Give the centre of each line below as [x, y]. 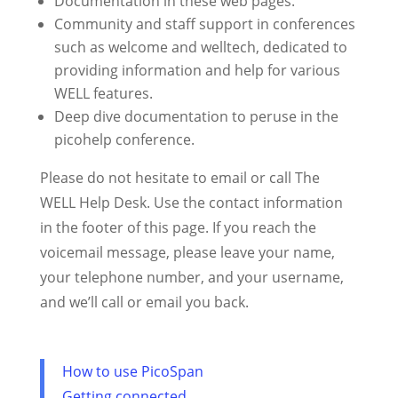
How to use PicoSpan [132, 371]
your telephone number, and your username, [191, 277]
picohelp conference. [124, 139]
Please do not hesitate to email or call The [179, 178]
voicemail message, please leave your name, [187, 252]
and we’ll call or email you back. [144, 302]
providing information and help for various [197, 70]
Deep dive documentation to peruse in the [196, 116]
